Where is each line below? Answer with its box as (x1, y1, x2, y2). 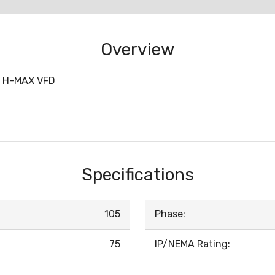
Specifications (81, 165, 194, 185)
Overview (101, 39, 174, 60)
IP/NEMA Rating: (155, 238, 230, 250)
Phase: (155, 208, 185, 220)
